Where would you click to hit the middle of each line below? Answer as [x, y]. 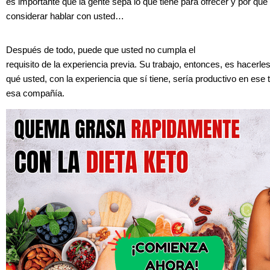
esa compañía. [35, 93]
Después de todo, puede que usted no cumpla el [101, 50]
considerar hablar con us [55, 16]
